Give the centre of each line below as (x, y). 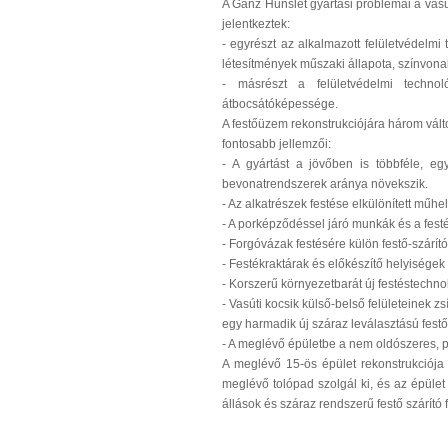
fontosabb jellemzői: (276, 144)
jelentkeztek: (256, 24)
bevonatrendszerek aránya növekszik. (325, 184)
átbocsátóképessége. (280, 104)
